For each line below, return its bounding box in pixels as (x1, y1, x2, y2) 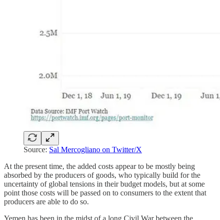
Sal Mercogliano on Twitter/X (49, 145, 142, 154)
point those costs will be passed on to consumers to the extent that (4, 189, 206, 197)
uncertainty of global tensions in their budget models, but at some (4, 180, 205, 189)
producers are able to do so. (4, 197, 89, 206)
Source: (24, 145, 49, 154)
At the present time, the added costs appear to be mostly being (4, 162, 195, 171)
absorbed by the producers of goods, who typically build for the (4, 171, 200, 180)
